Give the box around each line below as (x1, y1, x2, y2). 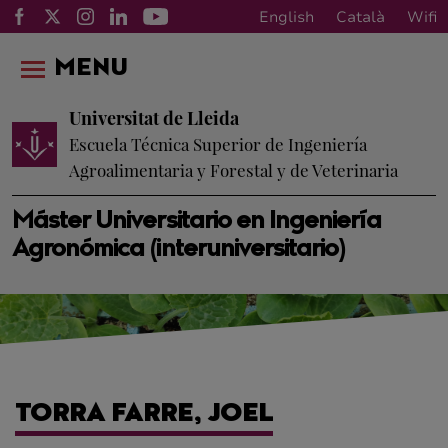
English (259, 6, 314, 27)
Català (336, 6, 385, 27)
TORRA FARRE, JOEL (15, 403, 273, 427)
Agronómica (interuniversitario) (12, 238, 346, 262)
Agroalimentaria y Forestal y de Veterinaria (69, 159, 398, 181)
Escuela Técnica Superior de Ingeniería (69, 133, 367, 155)
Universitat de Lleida (69, 106, 239, 130)
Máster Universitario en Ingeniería (12, 210, 382, 234)
